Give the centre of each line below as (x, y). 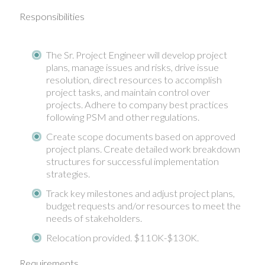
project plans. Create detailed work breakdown (143, 149)
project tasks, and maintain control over (128, 92)
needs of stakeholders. (94, 218)
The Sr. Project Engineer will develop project (137, 55)
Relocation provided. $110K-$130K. (122, 237)
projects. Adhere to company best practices (137, 104)
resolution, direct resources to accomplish (134, 80)
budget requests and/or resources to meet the (143, 206)
